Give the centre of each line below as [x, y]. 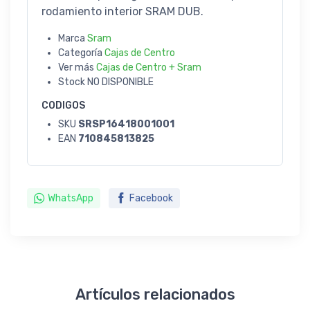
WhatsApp [71, 198]
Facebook [151, 198]
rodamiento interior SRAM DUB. [122, 11]
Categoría [81, 53]
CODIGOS [63, 105]
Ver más [77, 67]
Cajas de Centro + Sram [149, 67]
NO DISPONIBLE [120, 82]
